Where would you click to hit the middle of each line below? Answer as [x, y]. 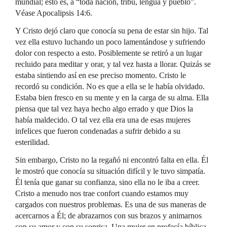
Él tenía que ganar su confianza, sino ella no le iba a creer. [107, 182]
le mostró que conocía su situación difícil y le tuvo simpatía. [110, 171]
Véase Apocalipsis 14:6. [54, 13]
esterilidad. [32, 142]
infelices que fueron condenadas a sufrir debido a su [98, 131]
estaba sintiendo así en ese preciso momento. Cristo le [101, 75]
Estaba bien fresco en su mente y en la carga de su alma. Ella [112, 98]
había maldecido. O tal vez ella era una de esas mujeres [103, 120]
